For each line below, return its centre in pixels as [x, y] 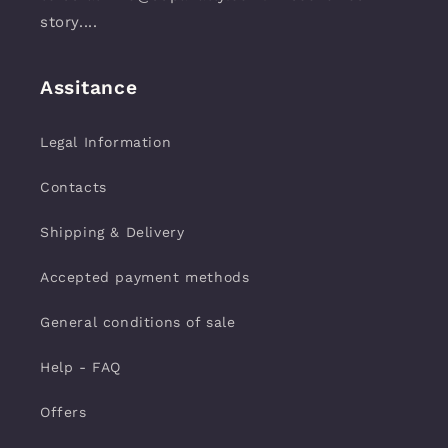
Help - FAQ [80, 367]
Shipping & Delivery [112, 232]
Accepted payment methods [145, 277]
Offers [63, 412]
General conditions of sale [138, 322]
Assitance [89, 87]
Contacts [73, 187]
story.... [69, 22]
